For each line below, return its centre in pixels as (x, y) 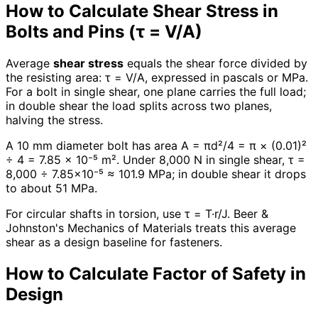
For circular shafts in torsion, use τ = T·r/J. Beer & (137, 213)
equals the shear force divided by (215, 63)
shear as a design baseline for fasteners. (114, 242)
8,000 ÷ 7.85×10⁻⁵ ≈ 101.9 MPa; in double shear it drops (156, 174)
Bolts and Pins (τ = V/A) (104, 32)
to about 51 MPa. (51, 188)
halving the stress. (54, 120)
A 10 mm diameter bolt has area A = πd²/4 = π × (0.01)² (156, 145)
